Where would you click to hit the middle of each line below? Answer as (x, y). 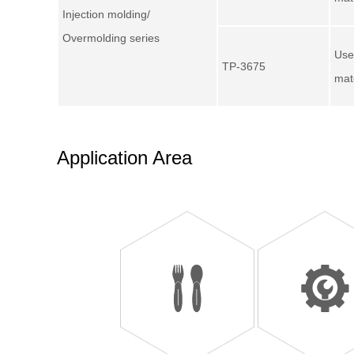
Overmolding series (111, 38)
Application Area (124, 158)
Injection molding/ (106, 14)
